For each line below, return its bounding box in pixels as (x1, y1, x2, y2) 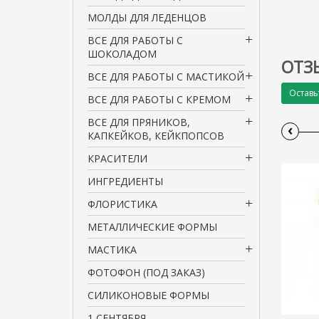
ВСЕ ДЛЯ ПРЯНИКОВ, (88, 115, 190, 129)
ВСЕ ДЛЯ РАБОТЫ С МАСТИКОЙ (88, 69, 244, 83)
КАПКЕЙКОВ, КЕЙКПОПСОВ (88, 128, 224, 142)
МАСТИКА (88, 242, 137, 256)
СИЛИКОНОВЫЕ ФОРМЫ (88, 288, 209, 302)
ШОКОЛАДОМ (88, 46, 157, 61)
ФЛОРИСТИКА (88, 197, 157, 211)
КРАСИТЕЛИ (88, 151, 147, 165)
